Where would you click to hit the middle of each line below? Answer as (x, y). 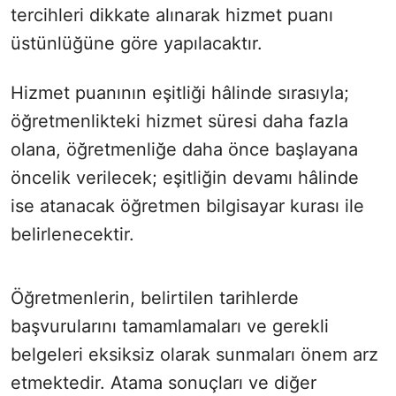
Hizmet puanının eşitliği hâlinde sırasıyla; (180, 93)
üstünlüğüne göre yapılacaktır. (137, 44)
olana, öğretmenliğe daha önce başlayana (184, 150)
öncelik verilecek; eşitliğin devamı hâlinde (185, 178)
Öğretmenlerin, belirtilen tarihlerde (155, 298)
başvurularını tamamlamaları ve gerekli (170, 327)
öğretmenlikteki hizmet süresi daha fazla (179, 122)
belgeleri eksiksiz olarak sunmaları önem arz (194, 355)
